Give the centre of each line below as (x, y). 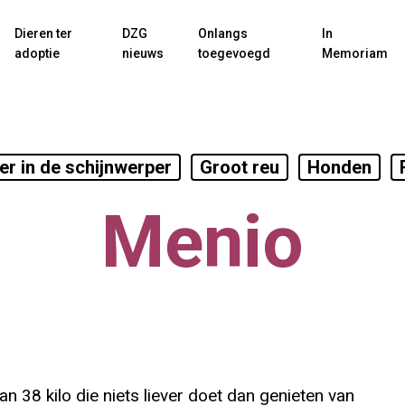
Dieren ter (44, 33)
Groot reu (239, 167)
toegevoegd (235, 53)
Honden (339, 167)
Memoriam (355, 53)
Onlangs (223, 33)
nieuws (143, 53)
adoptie (38, 53)
